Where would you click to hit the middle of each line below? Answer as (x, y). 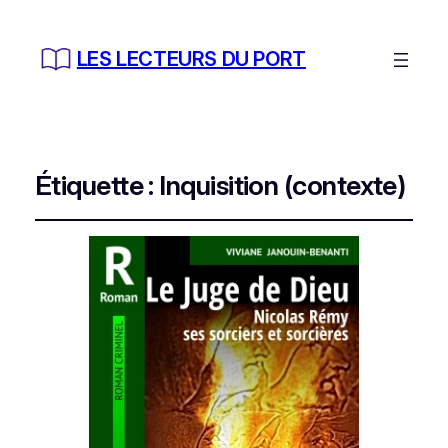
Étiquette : (97, 185)
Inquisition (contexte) (282, 185)
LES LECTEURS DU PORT (191, 59)
